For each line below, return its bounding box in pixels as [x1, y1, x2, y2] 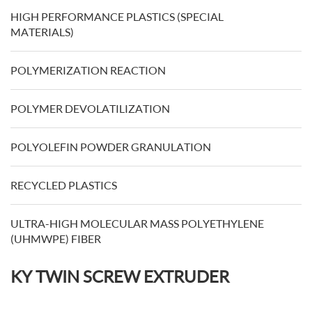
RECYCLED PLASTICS [10, 178, 117, 192]
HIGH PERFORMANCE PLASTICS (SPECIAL [10, 10, 224, 24]
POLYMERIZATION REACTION [10, 63, 166, 77]
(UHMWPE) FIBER [10, 232, 101, 246]
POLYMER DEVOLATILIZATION [10, 102, 170, 116]
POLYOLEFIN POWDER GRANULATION [10, 140, 211, 154]
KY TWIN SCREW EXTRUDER [10, 266, 229, 287]
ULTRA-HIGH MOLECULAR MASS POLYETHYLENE [10, 217, 264, 231]
